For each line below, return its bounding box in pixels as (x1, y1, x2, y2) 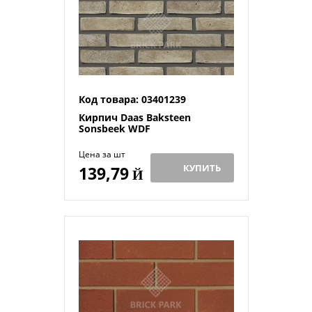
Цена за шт (78, 148, 125, 160)
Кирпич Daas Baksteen (78, 111, 191, 124)
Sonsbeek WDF (78, 122, 150, 135)
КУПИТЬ (183, 162, 221, 174)
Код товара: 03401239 (78, 93, 186, 106)
